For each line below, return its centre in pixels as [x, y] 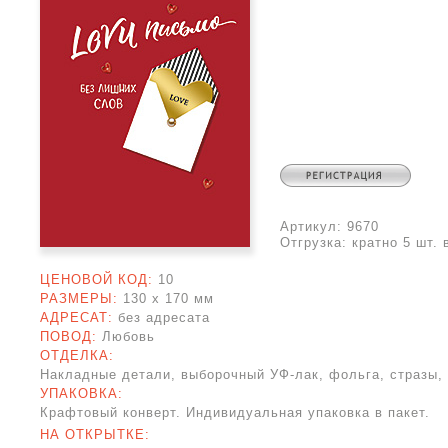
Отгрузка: [316, 242]
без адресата [164, 317]
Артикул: [313, 226]
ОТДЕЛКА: [79, 355]
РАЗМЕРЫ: [81, 298]
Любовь [128, 336]
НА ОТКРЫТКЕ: [97, 434]
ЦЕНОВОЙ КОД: [99, 279]
